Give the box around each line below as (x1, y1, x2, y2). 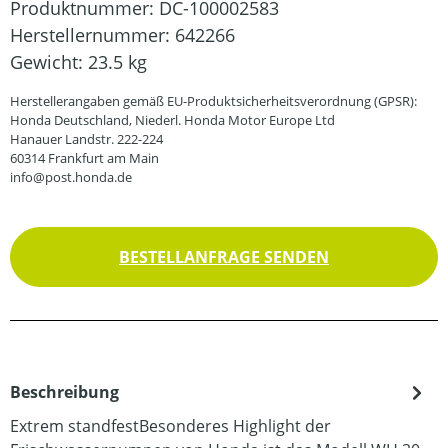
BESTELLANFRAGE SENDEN (119, 245, 329, 268)
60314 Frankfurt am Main (10, 148, 159, 167)
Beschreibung (10, 380, 119, 403)
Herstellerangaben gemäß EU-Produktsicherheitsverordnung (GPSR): (10, 91, 417, 110)
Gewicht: (10, 49, 88, 74)
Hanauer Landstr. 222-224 (10, 129, 163, 148)
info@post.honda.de (10, 167, 132, 186)
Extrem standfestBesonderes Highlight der (10, 414, 331, 437)
